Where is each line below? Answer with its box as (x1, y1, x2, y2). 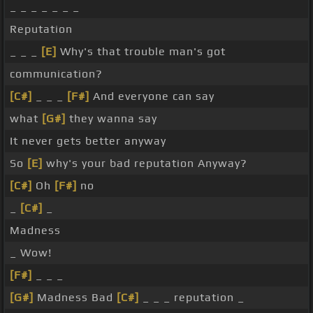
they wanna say (66, 112, 157, 126)
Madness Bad (34, 291, 117, 305)
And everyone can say (89, 89, 214, 103)
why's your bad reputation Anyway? (43, 156, 247, 170)
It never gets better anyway (10, 134, 166, 148)
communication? (10, 67, 103, 81)
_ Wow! (10, 246, 52, 260)
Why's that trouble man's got (57, 45, 226, 59)
